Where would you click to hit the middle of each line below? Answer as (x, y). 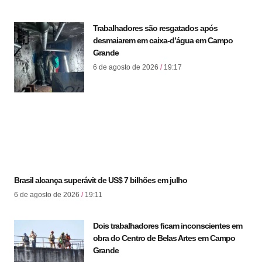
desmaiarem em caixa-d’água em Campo (163, 40)
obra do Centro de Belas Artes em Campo (164, 238)
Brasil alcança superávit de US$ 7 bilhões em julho (101, 180)
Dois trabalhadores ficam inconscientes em (168, 225)
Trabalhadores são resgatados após (155, 28)
